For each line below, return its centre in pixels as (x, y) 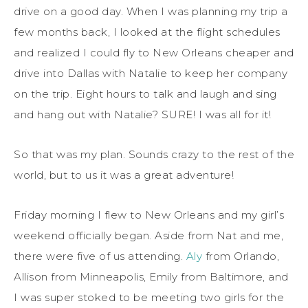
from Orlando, (241, 256)
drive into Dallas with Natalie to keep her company (151, 73)
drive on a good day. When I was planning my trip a (151, 11)
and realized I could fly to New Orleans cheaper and (154, 52)
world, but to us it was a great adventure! (124, 175)
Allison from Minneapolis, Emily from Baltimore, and (151, 276)
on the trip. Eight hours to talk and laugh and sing (145, 93)
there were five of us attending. (100, 256)
